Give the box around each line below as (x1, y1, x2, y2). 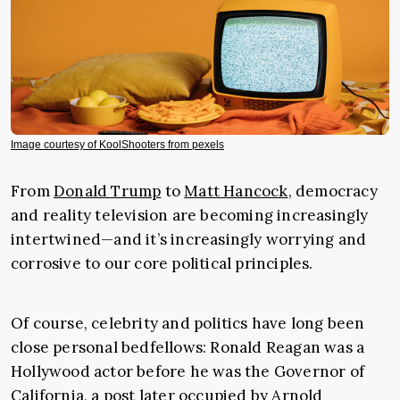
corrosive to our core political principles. (11, 254, 313, 274)
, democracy (287, 181, 378, 202)
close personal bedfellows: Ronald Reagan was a (11, 337, 365, 358)
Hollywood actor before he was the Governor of (11, 362, 365, 382)
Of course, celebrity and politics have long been (11, 313, 365, 334)
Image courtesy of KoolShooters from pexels (11, 138, 224, 152)
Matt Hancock (184, 181, 288, 202)
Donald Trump (54, 181, 162, 202)
